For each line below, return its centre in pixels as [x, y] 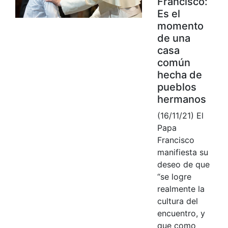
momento [180, 26]
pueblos [177, 87]
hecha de [179, 75]
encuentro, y [181, 213]
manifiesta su [182, 152]
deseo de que [183, 164]
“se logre [174, 176]
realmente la [181, 189]
